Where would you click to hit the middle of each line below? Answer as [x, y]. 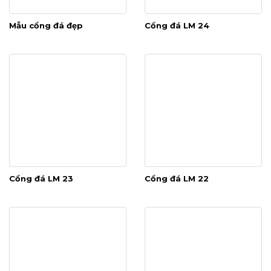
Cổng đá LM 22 [177, 179]
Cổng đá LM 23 [41, 179]
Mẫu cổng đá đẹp [46, 26]
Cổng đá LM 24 [177, 26]
